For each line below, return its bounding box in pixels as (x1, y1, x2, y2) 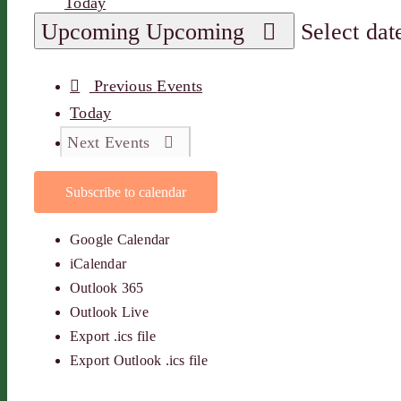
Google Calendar (70, 232, 170, 248)
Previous (94, 77, 158, 96)
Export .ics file (70, 328, 156, 345)
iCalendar (70, 256, 127, 272)
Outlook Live (70, 304, 149, 320)
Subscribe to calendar (65, 184, 186, 200)
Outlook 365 (70, 280, 144, 296)
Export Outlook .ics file (70, 353, 208, 369)
